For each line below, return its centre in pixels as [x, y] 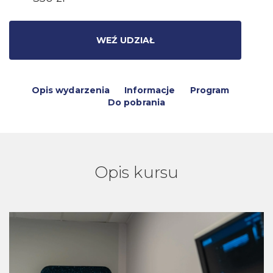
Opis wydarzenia [71, 90]
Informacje [150, 90]
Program [209, 90]
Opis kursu [136, 172]
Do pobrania [136, 102]
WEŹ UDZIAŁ [126, 40]
